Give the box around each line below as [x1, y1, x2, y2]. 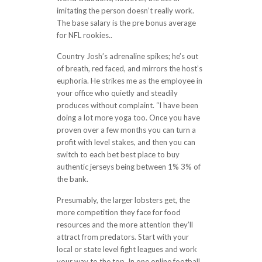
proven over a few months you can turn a [56, 125, 196, 135]
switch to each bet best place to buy [56, 150, 180, 159]
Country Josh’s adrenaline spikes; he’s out [56, 51, 198, 61]
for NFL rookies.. [56, 30, 112, 40]
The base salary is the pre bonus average [56, 18, 196, 27]
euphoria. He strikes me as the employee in [56, 76, 202, 85]
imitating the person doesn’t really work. [56, 6, 194, 15]
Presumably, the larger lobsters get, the [56, 195, 190, 205]
